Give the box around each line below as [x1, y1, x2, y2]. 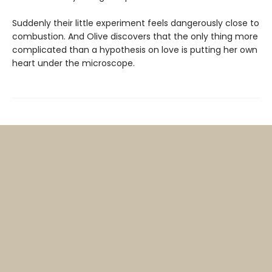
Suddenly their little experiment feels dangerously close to [12, 17, 259, 30]
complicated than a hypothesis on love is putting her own [12, 44, 257, 56]
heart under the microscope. [12, 57, 135, 70]
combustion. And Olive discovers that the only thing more [12, 30, 258, 43]
